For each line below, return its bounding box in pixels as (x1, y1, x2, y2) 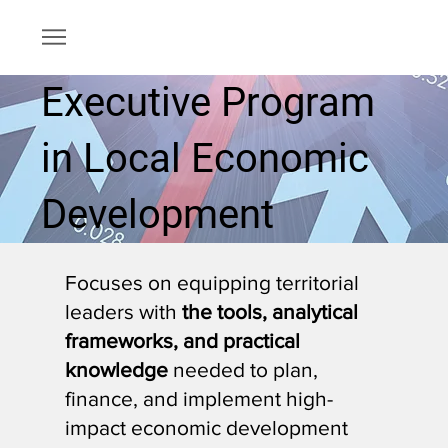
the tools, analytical (182, 299, 359, 323)
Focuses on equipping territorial (65, 270, 360, 294)
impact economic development (65, 415, 349, 439)
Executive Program (41, 78, 376, 126)
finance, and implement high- (65, 386, 334, 410)
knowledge (65, 357, 169, 381)
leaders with (65, 299, 183, 323)
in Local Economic (41, 134, 370, 182)
